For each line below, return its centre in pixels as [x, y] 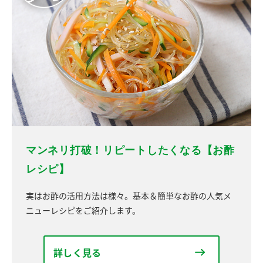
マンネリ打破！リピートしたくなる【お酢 [130, 149]
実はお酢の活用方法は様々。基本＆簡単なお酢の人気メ [129, 195]
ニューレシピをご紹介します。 [83, 210]
